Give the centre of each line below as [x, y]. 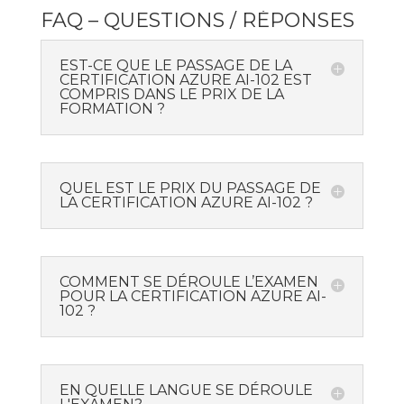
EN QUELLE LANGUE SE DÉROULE [186, 390]
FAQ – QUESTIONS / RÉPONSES [197, 21]
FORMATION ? [112, 109]
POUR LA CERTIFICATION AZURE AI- [193, 297]
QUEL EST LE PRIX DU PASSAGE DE [190, 188]
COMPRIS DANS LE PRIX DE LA [171, 95]
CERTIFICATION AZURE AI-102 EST [185, 80]
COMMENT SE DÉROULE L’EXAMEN [188, 282]
